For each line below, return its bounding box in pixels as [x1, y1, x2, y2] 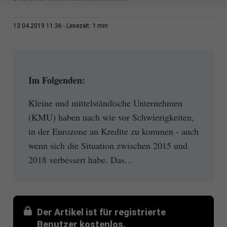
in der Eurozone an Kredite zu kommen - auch [28, 125, 199, 137]
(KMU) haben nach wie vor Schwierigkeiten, [28, 110, 194, 123]
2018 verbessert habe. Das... [28, 153, 132, 166]
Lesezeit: [66, 22, 92, 30]
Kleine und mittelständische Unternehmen [28, 96, 182, 109]
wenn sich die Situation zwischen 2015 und [28, 139, 187, 152]
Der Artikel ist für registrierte [36, 206, 166, 217]
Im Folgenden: [28, 73, 85, 87]
